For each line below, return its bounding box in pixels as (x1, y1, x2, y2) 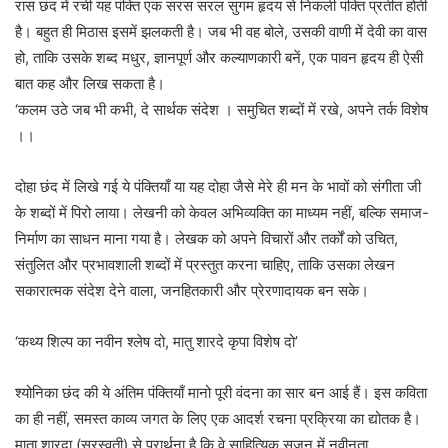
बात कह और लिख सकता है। (15, 74, 165, 94)
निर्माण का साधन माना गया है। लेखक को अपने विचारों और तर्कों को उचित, (15, 229, 398, 249)
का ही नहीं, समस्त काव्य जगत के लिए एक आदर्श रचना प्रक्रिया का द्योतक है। (15, 409, 421, 429)
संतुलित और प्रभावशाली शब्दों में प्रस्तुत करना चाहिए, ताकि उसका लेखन (15, 255, 395, 275)
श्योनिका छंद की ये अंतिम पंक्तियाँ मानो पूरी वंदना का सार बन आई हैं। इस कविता (15, 383, 427, 403)
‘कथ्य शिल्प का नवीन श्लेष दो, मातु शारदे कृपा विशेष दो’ (15, 332, 298, 352)
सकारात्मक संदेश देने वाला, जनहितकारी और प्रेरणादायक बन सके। (15, 281, 369, 301)
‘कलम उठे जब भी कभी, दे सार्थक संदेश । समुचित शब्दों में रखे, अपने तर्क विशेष (15, 100, 428, 120)
